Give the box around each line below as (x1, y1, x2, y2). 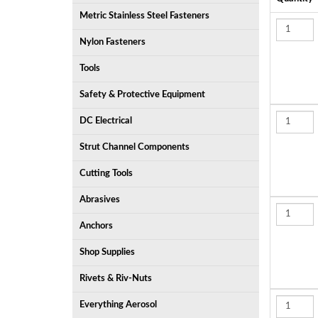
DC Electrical (79, 116, 132, 126)
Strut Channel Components (79, 143, 190, 152)
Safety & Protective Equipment (79, 90, 205, 99)
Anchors (79, 221, 113, 231)
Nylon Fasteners (79, 38, 146, 47)
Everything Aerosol (79, 300, 157, 309)
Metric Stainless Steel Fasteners (79, 11, 209, 21)
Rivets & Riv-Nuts (79, 274, 152, 283)
